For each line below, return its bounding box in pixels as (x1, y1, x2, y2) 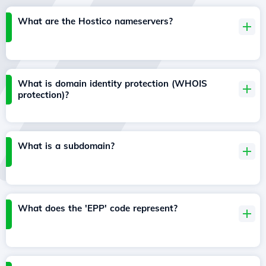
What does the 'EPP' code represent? (18, 202, 178, 214)
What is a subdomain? (18, 140, 115, 152)
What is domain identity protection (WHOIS (18, 78, 207, 90)
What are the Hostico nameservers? (18, 15, 173, 27)
